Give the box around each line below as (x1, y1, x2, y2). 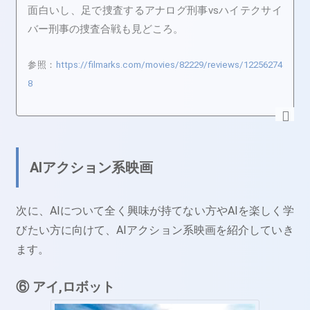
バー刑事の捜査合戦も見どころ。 (28, 23, 184, 36)
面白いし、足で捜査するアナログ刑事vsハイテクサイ (28, 4, 282, 17)
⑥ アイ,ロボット (16, 278, 116, 295)
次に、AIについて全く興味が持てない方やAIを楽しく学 (16, 204, 294, 218)
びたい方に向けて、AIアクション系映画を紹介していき (16, 224, 294, 237)
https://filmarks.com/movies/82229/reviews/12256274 (55, 60, 282, 71)
